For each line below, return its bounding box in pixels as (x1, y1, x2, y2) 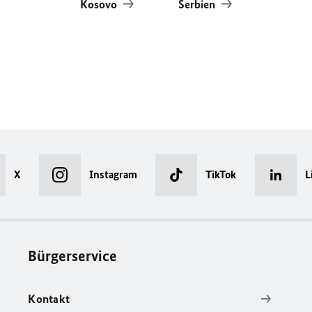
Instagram (88, 168, 137, 181)
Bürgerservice (28, 247, 118, 265)
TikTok (205, 168, 237, 181)
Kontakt (28, 292, 70, 306)
